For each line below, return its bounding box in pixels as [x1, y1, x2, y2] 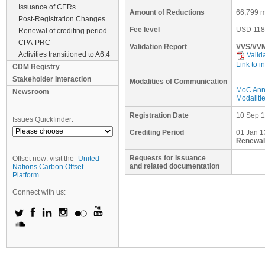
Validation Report [130, 43, 187, 51]
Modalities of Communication [130, 77, 227, 86]
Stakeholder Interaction [12, 75, 91, 83]
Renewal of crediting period [18, 27, 107, 35]
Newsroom [12, 88, 49, 96]
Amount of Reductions [130, 8, 205, 17]
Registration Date [130, 111, 189, 119]
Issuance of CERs [18, 3, 76, 11]
